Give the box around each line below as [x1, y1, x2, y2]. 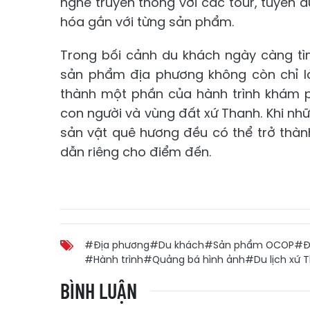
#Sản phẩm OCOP [204, 238, 294, 252]
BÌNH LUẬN [60, 278, 137, 303]
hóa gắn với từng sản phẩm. [60, 13, 234, 30]
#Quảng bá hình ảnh [143, 253, 245, 266]
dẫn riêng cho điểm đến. [60, 143, 211, 161]
